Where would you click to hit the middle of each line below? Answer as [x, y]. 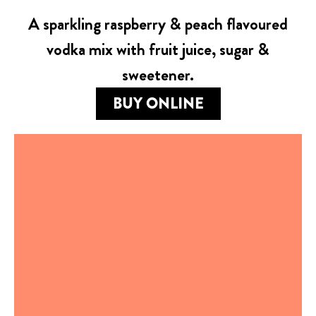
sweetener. [158, 74]
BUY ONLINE [158, 103]
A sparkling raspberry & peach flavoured [158, 24]
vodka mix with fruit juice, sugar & [158, 49]
